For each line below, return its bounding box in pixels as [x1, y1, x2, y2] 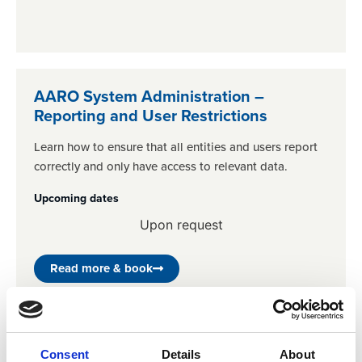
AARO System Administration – [34, 84, 264, 109]
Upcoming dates [34, 190, 119, 208]
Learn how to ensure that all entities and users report [34, 138, 318, 157]
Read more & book [50, 259, 153, 278]
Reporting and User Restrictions [34, 103, 267, 128]
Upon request [139, 217, 223, 234]
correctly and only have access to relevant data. [34, 158, 288, 176]
